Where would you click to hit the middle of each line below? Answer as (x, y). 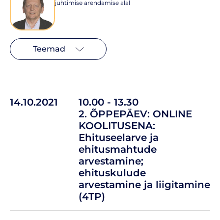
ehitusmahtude (118, 149)
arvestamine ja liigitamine (144, 184)
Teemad (49, 49)
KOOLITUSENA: (117, 125)
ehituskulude (112, 173)
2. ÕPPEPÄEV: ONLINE (135, 114)
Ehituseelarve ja (119, 137)
